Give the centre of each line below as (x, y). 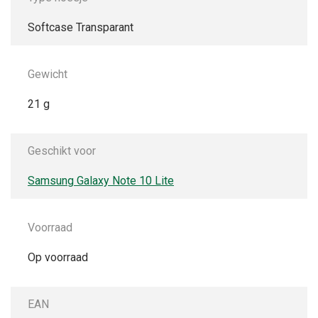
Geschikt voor (62, 150)
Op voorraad (58, 257)
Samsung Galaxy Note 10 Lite (101, 180)
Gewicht (48, 74)
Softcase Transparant (81, 27)
